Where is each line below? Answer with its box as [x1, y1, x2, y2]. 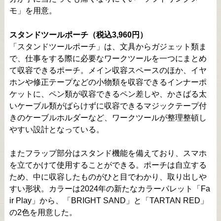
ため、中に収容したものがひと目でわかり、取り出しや [9, 172, 207, 181]
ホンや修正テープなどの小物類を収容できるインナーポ [9, 77, 207, 86]
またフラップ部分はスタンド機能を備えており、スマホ [9, 148, 207, 157]
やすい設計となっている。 [9, 125, 104, 134]
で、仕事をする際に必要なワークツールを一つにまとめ [9, 54, 207, 63]
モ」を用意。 [9, 6, 57, 15]
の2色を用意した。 [9, 208, 77, 217]
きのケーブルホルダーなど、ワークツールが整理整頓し [9, 113, 207, 122]
